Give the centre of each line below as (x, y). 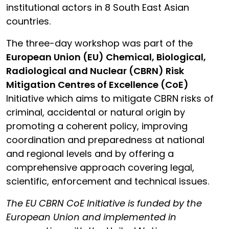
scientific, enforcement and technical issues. (108, 181)
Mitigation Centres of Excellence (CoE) (97, 85)
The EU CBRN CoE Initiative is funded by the (104, 203)
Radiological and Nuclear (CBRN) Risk (95, 71)
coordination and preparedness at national (105, 140)
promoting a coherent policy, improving (97, 126)
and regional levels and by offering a (90, 154)
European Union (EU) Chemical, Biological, (106, 57)
